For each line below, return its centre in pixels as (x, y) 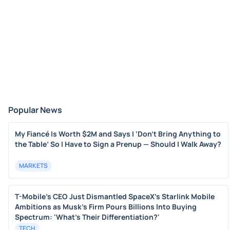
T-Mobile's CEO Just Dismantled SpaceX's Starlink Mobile (115, 196)
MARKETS (33, 166)
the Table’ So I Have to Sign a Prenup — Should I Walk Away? (118, 144)
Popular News (35, 110)
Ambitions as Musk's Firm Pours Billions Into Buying (106, 207)
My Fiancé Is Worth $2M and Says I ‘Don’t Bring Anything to (118, 134)
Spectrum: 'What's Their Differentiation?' (87, 217)
